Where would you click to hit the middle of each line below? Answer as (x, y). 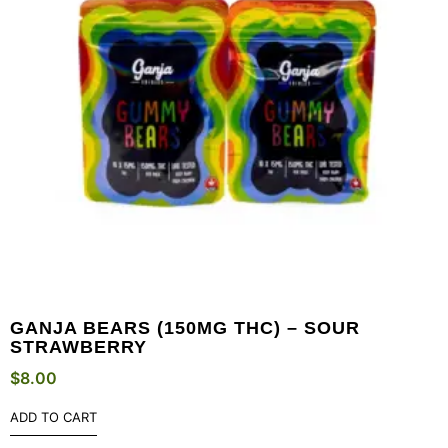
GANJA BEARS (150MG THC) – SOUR (185, 328)
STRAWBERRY (78, 347)
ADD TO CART (53, 417)
